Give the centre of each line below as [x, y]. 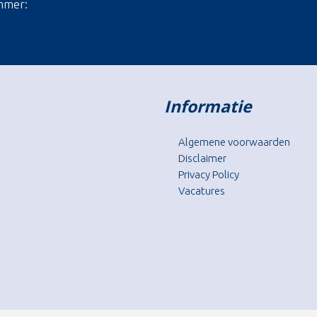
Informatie [208, 106]
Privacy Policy [208, 175]
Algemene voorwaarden [234, 142]
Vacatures [201, 191]
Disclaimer [202, 158]
